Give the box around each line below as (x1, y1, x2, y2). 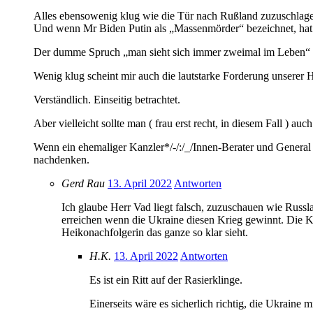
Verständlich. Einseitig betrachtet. (34, 94, 180, 106)
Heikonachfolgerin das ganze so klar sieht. (61, 226, 248, 239)
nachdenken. (34, 154, 89, 166)
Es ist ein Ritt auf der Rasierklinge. (89, 274, 242, 286)
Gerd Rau (61, 177, 105, 190)
